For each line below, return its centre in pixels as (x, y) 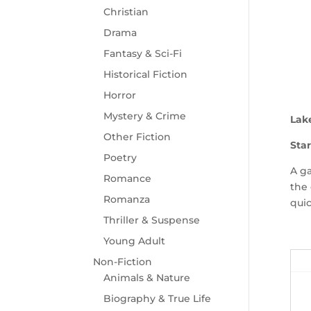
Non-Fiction (123, 262)
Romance (128, 179)
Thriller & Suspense (152, 220)
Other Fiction (137, 137)
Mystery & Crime (145, 116)
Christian (126, 12)
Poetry (120, 158)
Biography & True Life (158, 299)
